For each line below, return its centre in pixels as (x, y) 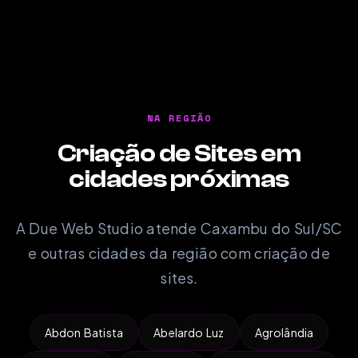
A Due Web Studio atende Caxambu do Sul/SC (179, 228)
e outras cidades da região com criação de (179, 253)
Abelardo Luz (189, 332)
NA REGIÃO (179, 117)
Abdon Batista (84, 332)
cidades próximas (179, 179)
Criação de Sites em (179, 153)
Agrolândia (284, 332)
